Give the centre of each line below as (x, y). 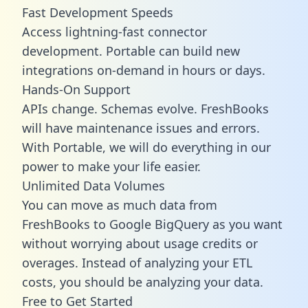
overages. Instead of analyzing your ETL (137, 262)
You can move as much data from (120, 205)
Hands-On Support (76, 89)
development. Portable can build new (131, 51)
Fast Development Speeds (98, 12)
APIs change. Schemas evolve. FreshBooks (145, 108)
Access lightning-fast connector (114, 31)
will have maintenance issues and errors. (141, 128)
